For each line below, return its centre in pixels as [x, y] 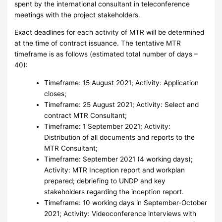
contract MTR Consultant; [86, 116]
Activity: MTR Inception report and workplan [115, 170]
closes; [55, 94]
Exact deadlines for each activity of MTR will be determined [110, 32]
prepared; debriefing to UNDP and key [105, 181]
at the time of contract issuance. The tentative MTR [98, 43]
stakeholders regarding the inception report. [114, 192]
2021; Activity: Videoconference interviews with [120, 214]
